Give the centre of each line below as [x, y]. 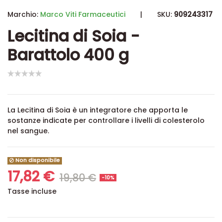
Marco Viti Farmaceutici [83, 14]
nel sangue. [28, 131]
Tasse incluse [32, 192]
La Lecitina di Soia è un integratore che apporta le [98, 110]
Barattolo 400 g [68, 55]
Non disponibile [37, 161]
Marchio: [23, 14]
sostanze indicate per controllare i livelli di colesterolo [106, 121]
